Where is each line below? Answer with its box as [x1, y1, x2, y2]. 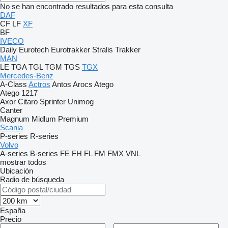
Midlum [32, 115, 56, 123]
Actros [28, 80, 50, 89]
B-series [30, 149, 58, 158]
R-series [30, 132, 59, 140]
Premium [58, 115, 89, 123]
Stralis [92, 45, 113, 54]
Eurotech [19, 45, 49, 54]
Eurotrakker [51, 45, 90, 54]
